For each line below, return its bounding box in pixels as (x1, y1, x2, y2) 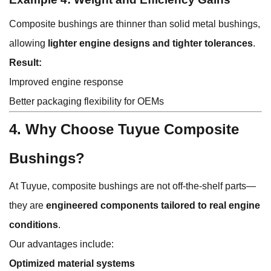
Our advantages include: (9, 239, 114, 250)
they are (9, 200, 46, 211)
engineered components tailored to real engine (46, 200, 260, 211)
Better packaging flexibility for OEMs (9, 96, 164, 107)
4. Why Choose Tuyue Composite (9, 121, 239, 138)
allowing (9, 38, 48, 49)
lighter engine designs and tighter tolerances (48, 38, 253, 49)
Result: (9, 57, 42, 68)
